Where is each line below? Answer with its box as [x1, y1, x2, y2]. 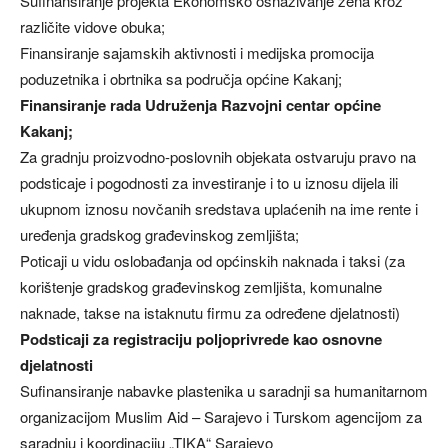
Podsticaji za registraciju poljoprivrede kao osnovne [20, 328, 382, 351]
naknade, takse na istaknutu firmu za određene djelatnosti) [20, 302, 400, 324]
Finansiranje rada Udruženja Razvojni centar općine [20, 94, 381, 117]
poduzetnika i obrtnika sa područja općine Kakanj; [20, 68, 342, 90]
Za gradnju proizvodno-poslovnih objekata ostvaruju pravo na [20, 146, 416, 168]
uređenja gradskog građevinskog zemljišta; [20, 224, 299, 246]
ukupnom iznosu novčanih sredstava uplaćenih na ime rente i [20, 198, 418, 220]
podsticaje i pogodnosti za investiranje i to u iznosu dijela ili [20, 172, 398, 194]
